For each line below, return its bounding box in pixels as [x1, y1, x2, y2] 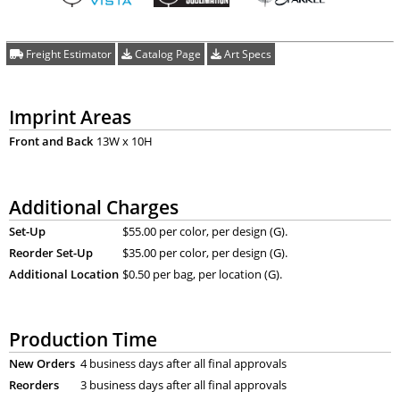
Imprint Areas [8, 103, 131, 129]
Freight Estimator [22, 46, 112, 62]
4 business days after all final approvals [79, 355, 287, 372]
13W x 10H [96, 132, 153, 149]
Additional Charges [8, 193, 179, 220]
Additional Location [8, 265, 119, 282]
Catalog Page [131, 46, 201, 62]
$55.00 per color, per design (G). [121, 222, 287, 239]
